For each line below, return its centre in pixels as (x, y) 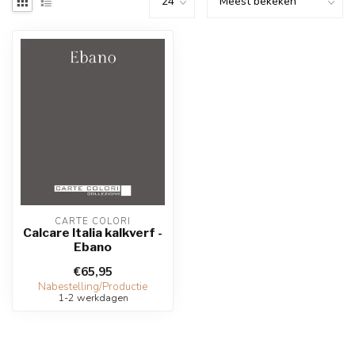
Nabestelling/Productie (93, 287)
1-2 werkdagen (93, 298)
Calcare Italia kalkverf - (93, 233)
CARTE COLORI (93, 221)
